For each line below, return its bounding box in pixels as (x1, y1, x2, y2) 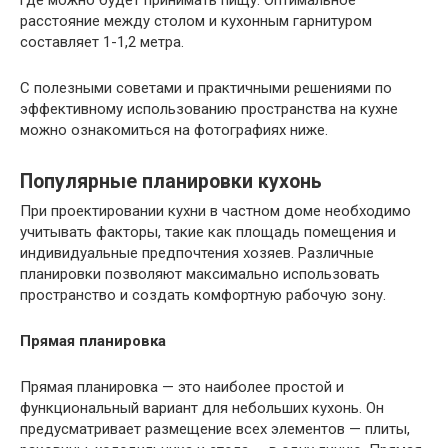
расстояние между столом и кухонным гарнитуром (20, 12, 372, 31)
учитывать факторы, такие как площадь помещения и (20, 223, 396, 242)
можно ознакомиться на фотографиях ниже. (20, 121, 328, 140)
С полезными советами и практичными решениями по (20, 79, 392, 98)
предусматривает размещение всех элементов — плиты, (20, 420, 410, 439)
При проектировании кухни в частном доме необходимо (20, 202, 411, 221)
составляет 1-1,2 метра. (20, 33, 184, 52)
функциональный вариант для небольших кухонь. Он (20, 399, 384, 418)
